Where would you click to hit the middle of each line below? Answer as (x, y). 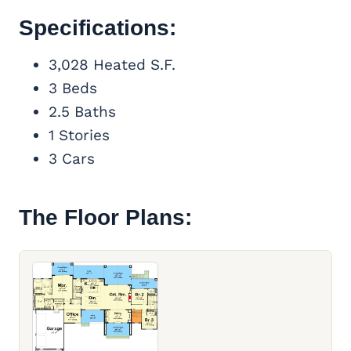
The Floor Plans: (105, 218)
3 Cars (72, 159)
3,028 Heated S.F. (112, 65)
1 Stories (79, 136)
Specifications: (98, 28)
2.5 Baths (82, 112)
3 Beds (73, 89)
